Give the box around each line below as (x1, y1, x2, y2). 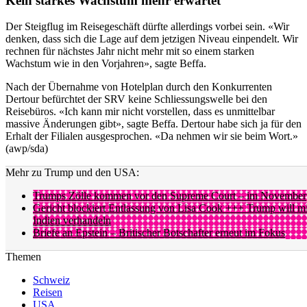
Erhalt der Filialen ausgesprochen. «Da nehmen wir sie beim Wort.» (5, 130, 298, 143)
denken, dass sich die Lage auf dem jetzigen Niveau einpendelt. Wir (5, 33, 298, 45)
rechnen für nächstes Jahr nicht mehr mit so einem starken (5, 45, 254, 58)
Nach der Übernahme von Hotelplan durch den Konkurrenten (5, 81, 272, 93)
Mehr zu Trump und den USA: (5, 167, 139, 179)
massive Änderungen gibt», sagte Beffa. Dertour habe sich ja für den (5, 118, 302, 130)
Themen (5, 251, 41, 263)
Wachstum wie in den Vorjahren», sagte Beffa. (5, 58, 206, 70)
